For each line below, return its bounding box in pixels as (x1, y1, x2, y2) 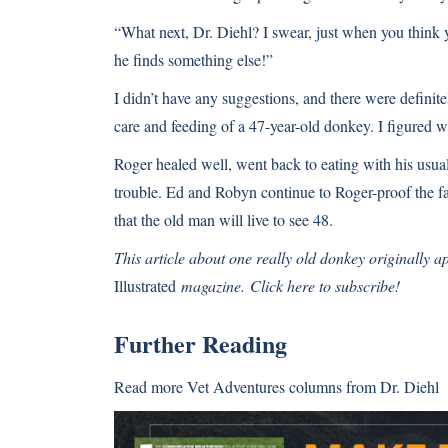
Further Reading (114, 326, 287, 361)
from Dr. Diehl (342, 376, 439, 397)
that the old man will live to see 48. (114, 209, 333, 230)
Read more (114, 376, 187, 397)
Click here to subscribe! (250, 275, 400, 296)
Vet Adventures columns (187, 376, 342, 397)
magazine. (176, 275, 250, 296)
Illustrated (114, 275, 176, 296)
